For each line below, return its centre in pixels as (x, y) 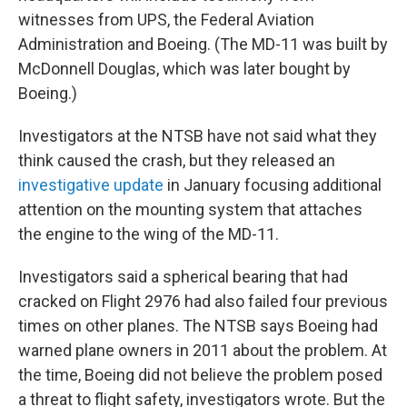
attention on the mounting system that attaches (190, 209)
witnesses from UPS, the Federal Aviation (166, 20)
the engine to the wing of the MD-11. (149, 234)
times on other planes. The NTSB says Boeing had (198, 326)
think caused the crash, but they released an (177, 160)
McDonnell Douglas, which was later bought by (184, 69)
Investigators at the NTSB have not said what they (198, 136)
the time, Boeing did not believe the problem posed (200, 375)
